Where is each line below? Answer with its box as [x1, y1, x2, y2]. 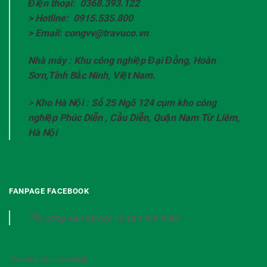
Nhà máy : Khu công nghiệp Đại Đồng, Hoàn [28, 54, 216, 66]
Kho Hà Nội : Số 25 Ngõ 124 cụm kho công [35, 97, 217, 108]
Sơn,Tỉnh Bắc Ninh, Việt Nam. [28, 69, 156, 81]
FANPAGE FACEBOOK [9, 187, 89, 196]
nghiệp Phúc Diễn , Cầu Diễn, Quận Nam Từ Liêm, [28, 111, 240, 123]
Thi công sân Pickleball [9, 254, 87, 264]
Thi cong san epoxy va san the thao [28, 212, 179, 224]
